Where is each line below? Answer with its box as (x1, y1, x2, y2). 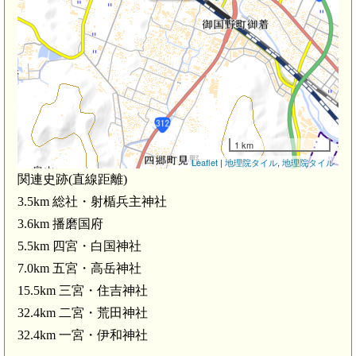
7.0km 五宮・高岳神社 (17, 261, 141, 276)
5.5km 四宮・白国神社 (17, 239, 141, 253)
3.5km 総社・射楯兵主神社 (17, 195, 167, 209)
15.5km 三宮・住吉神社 (17, 284, 148, 298)
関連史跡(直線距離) (17, 172, 127, 187)
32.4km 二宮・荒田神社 (17, 306, 148, 320)
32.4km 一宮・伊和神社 (17, 328, 148, 342)
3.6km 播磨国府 (17, 217, 103, 231)
